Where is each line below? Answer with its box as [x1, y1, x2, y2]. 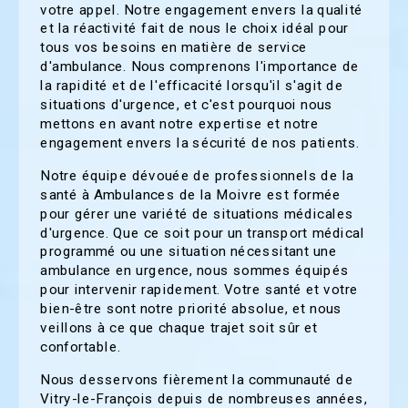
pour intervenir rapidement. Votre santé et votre [40, 281, 359, 299]
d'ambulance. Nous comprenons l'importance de [40, 57, 360, 75]
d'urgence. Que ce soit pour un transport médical [40, 224, 365, 241]
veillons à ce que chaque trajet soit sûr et [40, 319, 318, 336]
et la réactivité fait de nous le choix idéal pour [40, 20, 349, 37]
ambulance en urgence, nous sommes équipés [40, 262, 350, 280]
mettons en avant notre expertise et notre [40, 115, 320, 132]
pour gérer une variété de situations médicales [40, 205, 354, 222]
